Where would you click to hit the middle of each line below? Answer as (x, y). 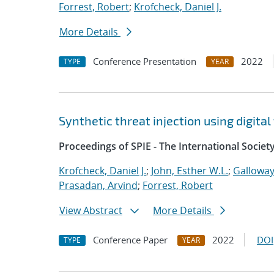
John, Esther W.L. (190, 171)
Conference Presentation (145, 61)
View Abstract (91, 210)
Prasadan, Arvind (98, 185)
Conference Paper (130, 240)
